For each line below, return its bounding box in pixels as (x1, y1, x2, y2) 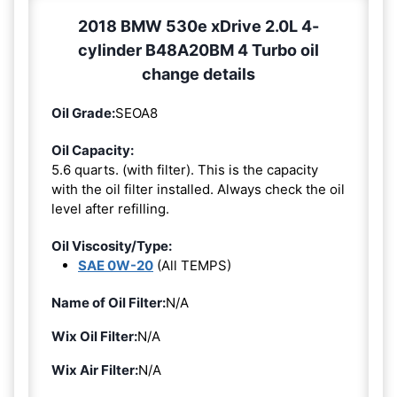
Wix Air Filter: (51, 361, 138, 378)
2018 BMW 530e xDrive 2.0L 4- (78, 16, 319, 35)
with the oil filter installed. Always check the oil (51, 180, 345, 198)
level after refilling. (51, 199, 169, 217)
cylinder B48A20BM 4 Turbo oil (78, 40, 319, 59)
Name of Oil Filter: (51, 293, 166, 311)
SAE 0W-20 (78, 256, 153, 274)
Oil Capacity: (51, 141, 134, 159)
